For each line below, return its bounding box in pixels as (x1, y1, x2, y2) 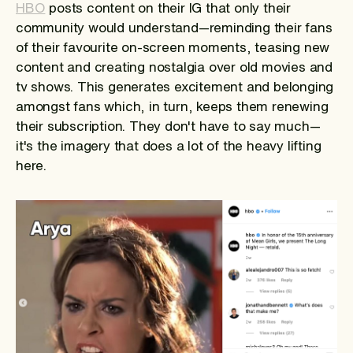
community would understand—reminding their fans (16, 20, 333, 35)
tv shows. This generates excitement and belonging (16, 80, 334, 94)
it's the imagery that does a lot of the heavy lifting (16, 139, 321, 153)
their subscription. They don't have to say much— (16, 119, 321, 133)
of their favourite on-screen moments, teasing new (16, 40, 330, 54)
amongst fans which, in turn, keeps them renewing (16, 99, 329, 113)
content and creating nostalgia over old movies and (16, 60, 333, 74)
